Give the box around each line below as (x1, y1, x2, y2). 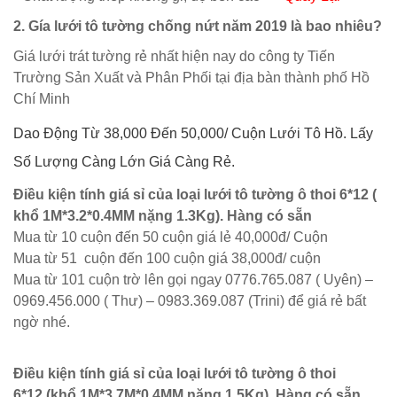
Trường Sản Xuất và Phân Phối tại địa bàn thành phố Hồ (13, 70, 370, 85)
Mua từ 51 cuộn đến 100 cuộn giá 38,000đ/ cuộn (13, 251, 321, 266)
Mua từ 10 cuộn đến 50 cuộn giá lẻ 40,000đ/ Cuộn (13, 230, 328, 245)
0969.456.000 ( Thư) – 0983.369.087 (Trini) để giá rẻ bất (13, 293, 366, 308)
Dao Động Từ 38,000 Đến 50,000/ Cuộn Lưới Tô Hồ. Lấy (13, 126, 373, 141)
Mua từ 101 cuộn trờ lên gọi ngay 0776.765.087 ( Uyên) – (13, 272, 373, 287)
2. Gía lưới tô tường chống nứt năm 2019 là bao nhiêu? (13, 19, 382, 34)
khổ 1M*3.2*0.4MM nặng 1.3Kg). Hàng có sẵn (13, 208, 312, 223)
